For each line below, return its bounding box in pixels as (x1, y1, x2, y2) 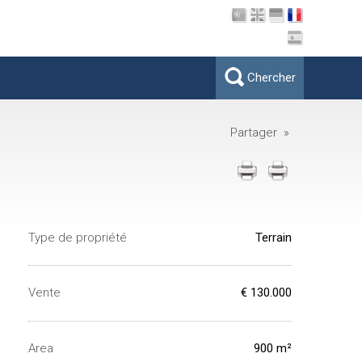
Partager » (230, 125, 296, 140)
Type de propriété (28, 230, 127, 245)
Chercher (246, 70, 296, 85)
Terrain (255, 230, 292, 245)
